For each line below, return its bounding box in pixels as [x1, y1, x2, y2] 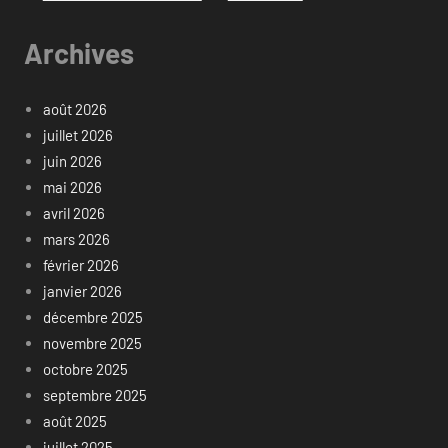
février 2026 [42, 255, 119, 274]
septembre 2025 [42, 385, 147, 404]
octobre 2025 [42, 359, 128, 378]
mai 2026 [42, 177, 102, 196]
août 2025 [42, 411, 107, 430]
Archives [24, 36, 134, 71]
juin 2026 [42, 151, 102, 170]
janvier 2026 [42, 281, 122, 300]
